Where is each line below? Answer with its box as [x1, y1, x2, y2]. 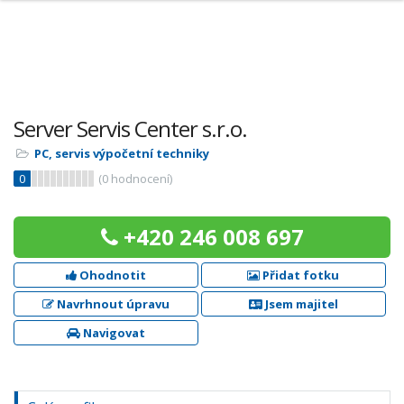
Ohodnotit [76, 267, 146, 283]
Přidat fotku [260, 267, 340, 283]
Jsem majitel [262, 296, 338, 312]
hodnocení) [108, 170, 172, 187]
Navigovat [79, 325, 145, 341]
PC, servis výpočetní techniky [34, 145, 209, 161]
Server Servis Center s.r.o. [14, 114, 247, 143]
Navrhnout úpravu [53, 296, 170, 312]
